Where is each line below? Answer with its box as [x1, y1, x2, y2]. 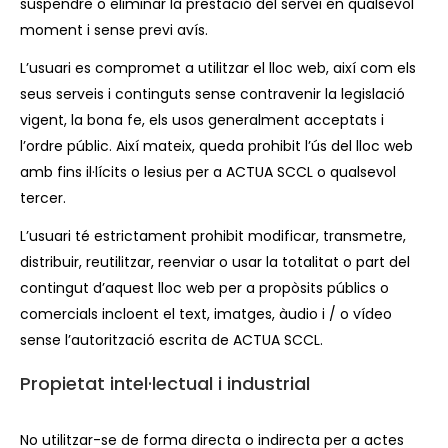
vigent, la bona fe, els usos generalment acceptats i [20, 110, 384, 130]
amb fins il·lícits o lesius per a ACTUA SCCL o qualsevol [20, 162, 396, 182]
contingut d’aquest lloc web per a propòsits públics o [20, 278, 389, 298]
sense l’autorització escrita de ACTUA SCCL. [20, 330, 323, 350]
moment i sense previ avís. [20, 20, 208, 40]
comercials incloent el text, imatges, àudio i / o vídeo [20, 304, 392, 324]
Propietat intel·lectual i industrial [20, 371, 310, 396]
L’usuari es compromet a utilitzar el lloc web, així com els [20, 58, 416, 78]
